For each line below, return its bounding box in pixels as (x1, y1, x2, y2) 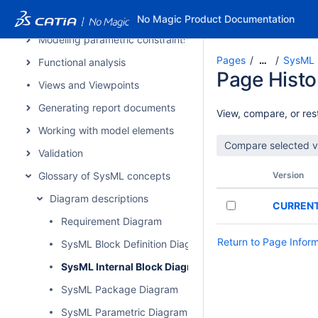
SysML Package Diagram (61, 283, 178, 295)
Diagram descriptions (50, 192, 148, 204)
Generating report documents (38, 102, 175, 114)
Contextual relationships (38, 11, 150, 23)
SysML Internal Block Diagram (61, 261, 206, 273)
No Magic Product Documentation (136, 13, 295, 25)
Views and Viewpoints (38, 79, 139, 91)
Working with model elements (38, 124, 174, 136)
